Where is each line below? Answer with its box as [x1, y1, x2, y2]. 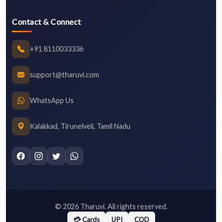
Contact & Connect [12, 16, 81, 26]
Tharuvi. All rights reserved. [78, 202, 167, 211]
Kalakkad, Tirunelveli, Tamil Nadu [30, 122, 130, 131]
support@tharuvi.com [30, 70, 99, 79]
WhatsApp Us [30, 96, 74, 105]
